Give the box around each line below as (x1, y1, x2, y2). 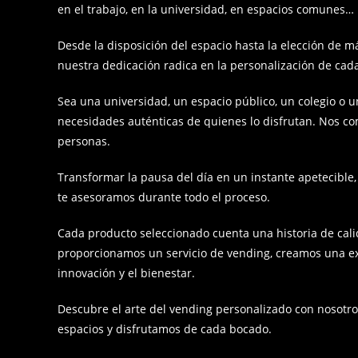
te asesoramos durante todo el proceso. (58, 189, 270, 205)
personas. (58, 133, 113, 149)
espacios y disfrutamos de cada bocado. (58, 320, 272, 336)
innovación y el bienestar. (58, 265, 195, 280)
